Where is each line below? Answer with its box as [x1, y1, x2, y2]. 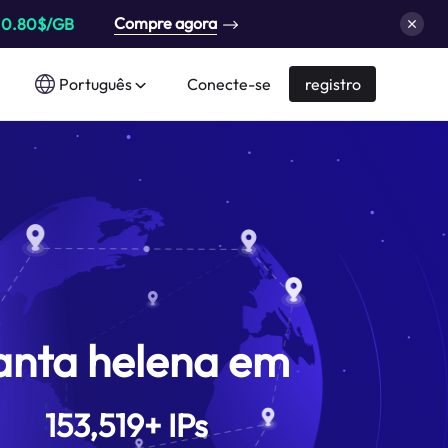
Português [59, 74, 132, 94]
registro [305, 74, 361, 94]
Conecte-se [187, 74, 271, 94]
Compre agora [114, 13, 217, 33]
